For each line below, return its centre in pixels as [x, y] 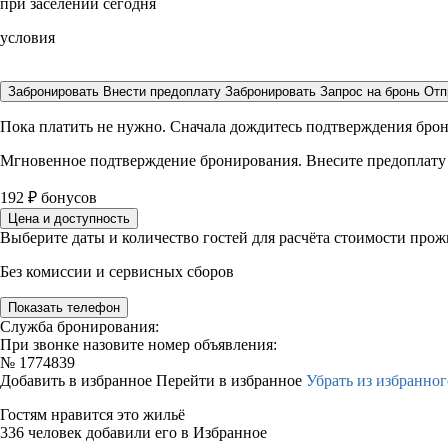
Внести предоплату [164, 91]
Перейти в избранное [231, 380]
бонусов [67, 197]
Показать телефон [64, 307]
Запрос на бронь [370, 91]
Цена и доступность [69, 218]
